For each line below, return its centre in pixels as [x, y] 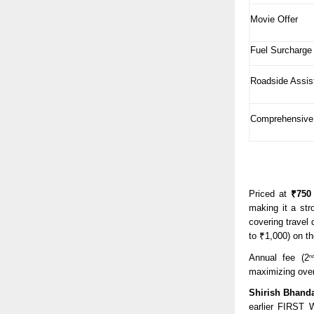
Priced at [270, 193]
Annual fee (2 [279, 257]
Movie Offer [274, 19]
